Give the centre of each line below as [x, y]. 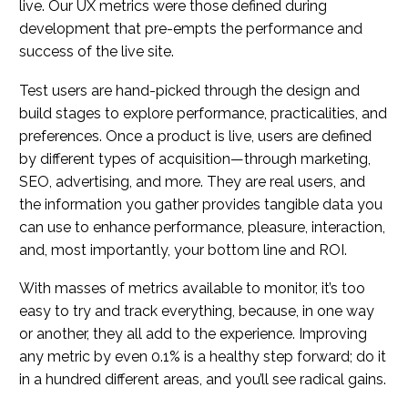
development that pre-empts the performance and [191, 28]
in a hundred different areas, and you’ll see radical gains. [203, 380]
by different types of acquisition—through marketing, [195, 158]
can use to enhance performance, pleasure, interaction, [202, 227]
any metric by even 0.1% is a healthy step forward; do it [203, 357]
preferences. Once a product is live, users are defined [195, 136]
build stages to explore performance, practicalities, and [203, 113]
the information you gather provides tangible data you [201, 204]
